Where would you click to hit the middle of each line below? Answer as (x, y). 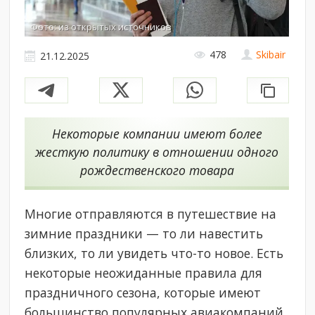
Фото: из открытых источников (101, 27)
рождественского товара (157, 170)
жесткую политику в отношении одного (157, 152)
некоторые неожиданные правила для (144, 272)
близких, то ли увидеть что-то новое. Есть (154, 253)
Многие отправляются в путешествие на (151, 213)
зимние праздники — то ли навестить (144, 233)
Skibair (271, 55)
